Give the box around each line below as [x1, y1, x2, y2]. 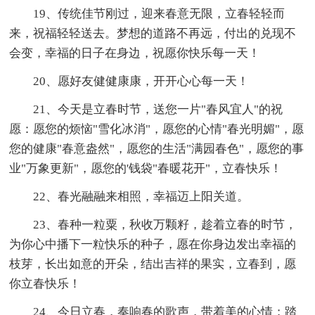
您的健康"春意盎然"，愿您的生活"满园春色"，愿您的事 [9, 141, 304, 155]
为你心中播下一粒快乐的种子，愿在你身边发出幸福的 [9, 237, 297, 251]
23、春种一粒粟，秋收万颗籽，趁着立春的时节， [9, 217, 297, 231]
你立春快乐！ [9, 276, 82, 290]
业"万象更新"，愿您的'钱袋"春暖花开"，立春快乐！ [9, 161, 283, 175]
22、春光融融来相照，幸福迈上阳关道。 [9, 189, 250, 203]
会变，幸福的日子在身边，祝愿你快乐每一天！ [9, 46, 261, 60]
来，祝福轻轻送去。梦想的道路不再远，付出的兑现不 [9, 26, 297, 40]
